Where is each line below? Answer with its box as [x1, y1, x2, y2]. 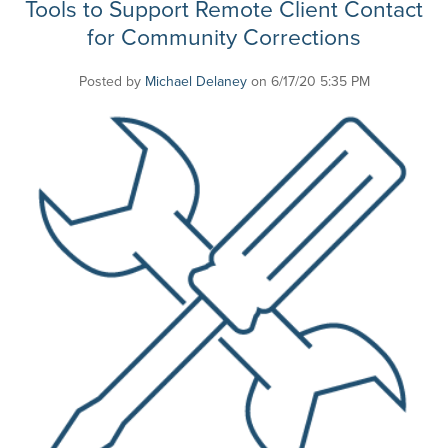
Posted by [78, 72, 145, 90]
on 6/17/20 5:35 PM [246, 72, 370, 90]
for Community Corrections [87, 23, 361, 52]
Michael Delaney [144, 72, 247, 90]
